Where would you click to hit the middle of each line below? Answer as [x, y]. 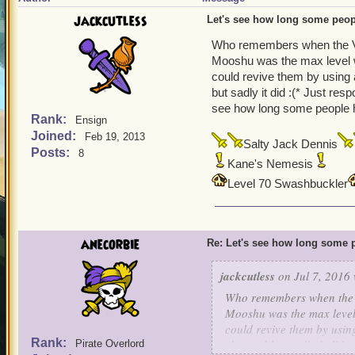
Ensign [91, 120]
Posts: [52, 153]
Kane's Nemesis [270, 164]
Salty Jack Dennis [290, 144]
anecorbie [110, 245]
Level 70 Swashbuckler [288, 183]
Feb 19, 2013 [115, 137]
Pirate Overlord [110, 344]
